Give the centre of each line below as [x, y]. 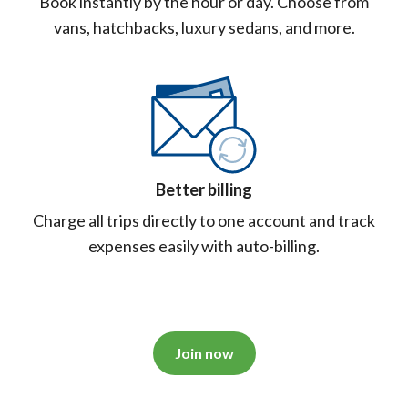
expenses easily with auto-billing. [204, 245]
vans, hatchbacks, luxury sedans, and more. [204, 27]
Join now [204, 352]
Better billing [204, 189]
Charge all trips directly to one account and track [204, 220]
